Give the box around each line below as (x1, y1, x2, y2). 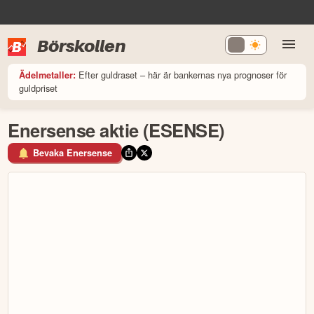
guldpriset (19, 81, 58, 95)
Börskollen (37, 35, 126, 56)
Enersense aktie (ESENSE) (8, 116, 225, 143)
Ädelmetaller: (19, 68, 76, 81)
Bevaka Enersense (33, 146, 112, 160)
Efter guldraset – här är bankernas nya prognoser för (78, 67, 287, 81)
